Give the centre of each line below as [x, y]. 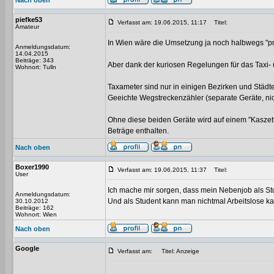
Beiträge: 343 [35, 60]
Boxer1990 [32, 167]
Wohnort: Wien [36, 214]
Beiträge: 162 [35, 208]
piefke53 [29, 20]
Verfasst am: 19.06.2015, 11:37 [162, 170]
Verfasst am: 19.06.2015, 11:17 [162, 22]
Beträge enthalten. [138, 131]
